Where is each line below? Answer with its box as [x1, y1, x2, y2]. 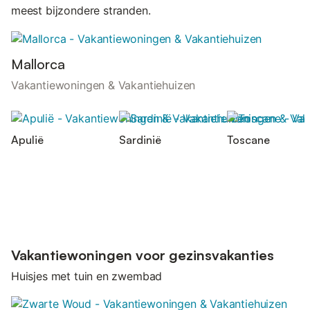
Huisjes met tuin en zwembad [11, 268, 163, 283]
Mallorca [11, 55, 65, 73]
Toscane [227, 133, 270, 147]
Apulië [11, 133, 44, 147]
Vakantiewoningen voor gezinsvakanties [11, 246, 274, 264]
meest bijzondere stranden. [11, 3, 151, 17]
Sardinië [119, 133, 161, 147]
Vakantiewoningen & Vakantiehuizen [11, 77, 196, 92]
